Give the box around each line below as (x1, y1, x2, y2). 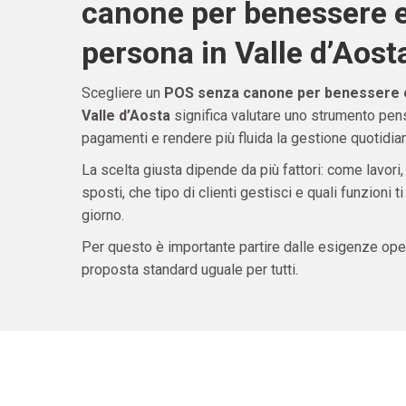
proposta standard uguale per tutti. (81, 261, 298, 279)
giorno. (81, 207, 124, 225)
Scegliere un (81, 84, 164, 102)
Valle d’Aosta (81, 107, 170, 125)
